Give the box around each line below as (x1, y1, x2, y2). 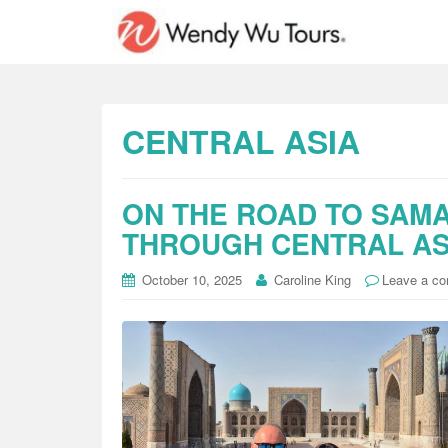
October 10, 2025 (142, 270, 242, 289)
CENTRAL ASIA (122, 118, 360, 164)
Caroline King (274, 270, 351, 289)
